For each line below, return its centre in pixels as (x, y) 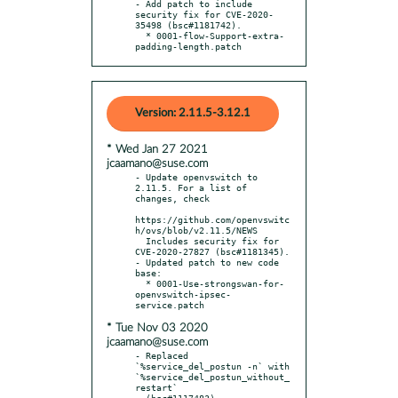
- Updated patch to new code (207, 262)
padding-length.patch (188, 46)
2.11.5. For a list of (191, 187)
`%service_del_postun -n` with (212, 366)
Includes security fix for (140, 240)
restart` (156, 387)
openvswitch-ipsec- (183, 294)
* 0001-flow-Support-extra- (140, 35)
